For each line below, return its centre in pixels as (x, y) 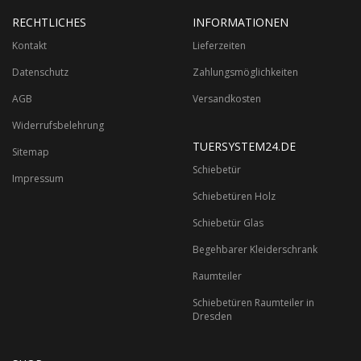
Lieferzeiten (219, 46)
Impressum (38, 178)
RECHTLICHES (49, 22)
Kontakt (29, 46)
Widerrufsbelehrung (58, 125)
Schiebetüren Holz (234, 196)
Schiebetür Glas (228, 223)
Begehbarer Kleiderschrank (255, 249)
